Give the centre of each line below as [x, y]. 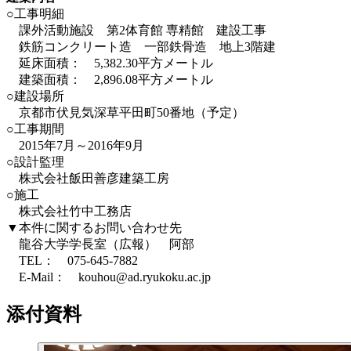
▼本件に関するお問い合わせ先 [94, 227]
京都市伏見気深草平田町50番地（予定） [125, 112]
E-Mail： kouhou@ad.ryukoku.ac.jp [109, 277]
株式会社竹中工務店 [69, 211]
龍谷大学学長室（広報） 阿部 [100, 244]
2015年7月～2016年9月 [75, 145]
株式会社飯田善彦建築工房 [88, 178]
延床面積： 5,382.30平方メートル [110, 63]
